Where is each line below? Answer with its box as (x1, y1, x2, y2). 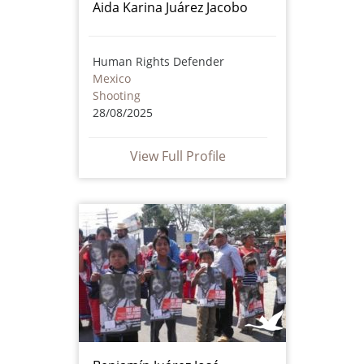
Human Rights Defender (92, 53, 224, 69)
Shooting (92, 87, 141, 103)
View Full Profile (129, 146, 226, 165)
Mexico (92, 70, 131, 86)
